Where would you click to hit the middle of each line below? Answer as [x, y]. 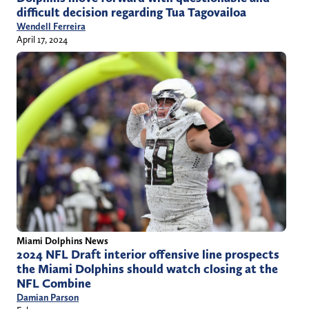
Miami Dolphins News [62, 240]
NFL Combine [54, 283]
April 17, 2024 [42, 40]
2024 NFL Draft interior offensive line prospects [148, 254]
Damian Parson [48, 297]
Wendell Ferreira [51, 27]
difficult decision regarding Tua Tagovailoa [131, 13]
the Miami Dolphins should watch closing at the [147, 269]
